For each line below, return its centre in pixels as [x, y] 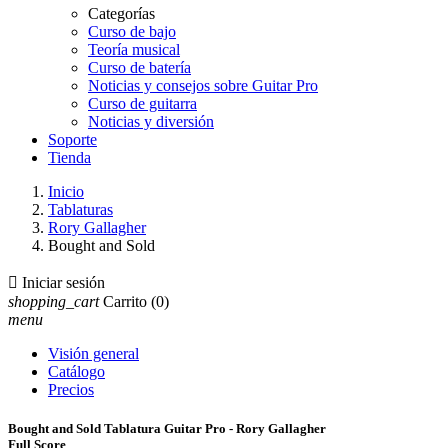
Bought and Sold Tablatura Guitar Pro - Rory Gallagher [167, 429]
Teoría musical [134, 49]
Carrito [125, 301]
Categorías [121, 13]
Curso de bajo [132, 31]
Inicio [66, 191]
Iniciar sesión [63, 282]
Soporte [72, 139]
